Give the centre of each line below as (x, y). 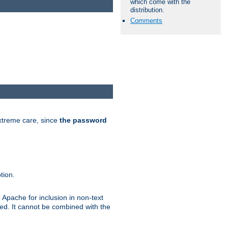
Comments (146, 20)
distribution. (147, 10)
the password (83, 120)
